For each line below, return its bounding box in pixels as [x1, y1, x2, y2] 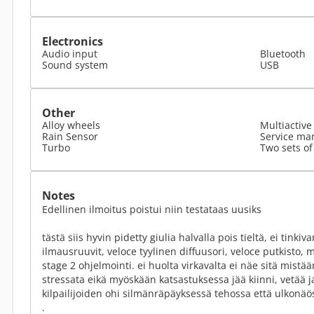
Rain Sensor [42, 130, 98, 143]
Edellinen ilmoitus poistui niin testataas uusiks [42, 203, 261, 216]
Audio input [42, 47, 97, 60]
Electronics [42, 34, 103, 49]
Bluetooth [260, 47, 306, 60]
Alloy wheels [42, 118, 100, 132]
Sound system [42, 58, 108, 71]
